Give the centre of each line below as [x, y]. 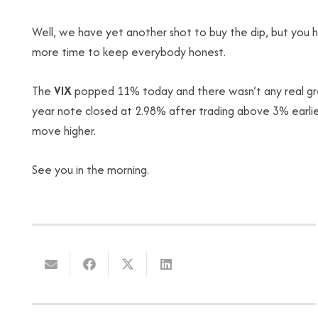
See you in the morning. [91, 170]
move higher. [64, 131]
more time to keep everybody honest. [129, 52]
